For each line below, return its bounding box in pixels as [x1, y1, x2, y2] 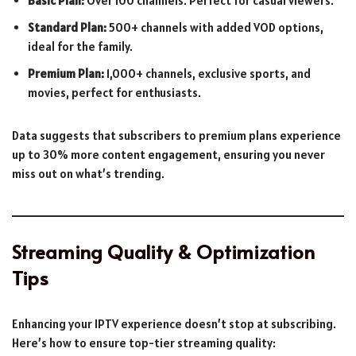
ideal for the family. [28, 38, 133, 54]
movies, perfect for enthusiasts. [28, 84, 201, 100]
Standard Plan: [28, 19, 106, 35]
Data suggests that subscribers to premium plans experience [12, 127, 341, 143]
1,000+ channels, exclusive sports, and [104, 65, 311, 81]
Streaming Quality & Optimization [12, 238, 315, 265]
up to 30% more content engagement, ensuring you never [12, 146, 325, 162]
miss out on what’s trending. [12, 165, 164, 181]
